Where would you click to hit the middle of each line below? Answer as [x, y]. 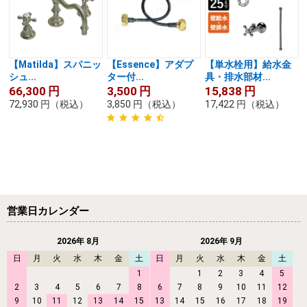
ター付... [125, 77]
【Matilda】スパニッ [55, 65]
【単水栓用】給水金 [248, 65]
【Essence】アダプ [150, 65]
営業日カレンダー [48, 211]
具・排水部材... [238, 77]
